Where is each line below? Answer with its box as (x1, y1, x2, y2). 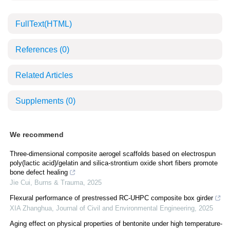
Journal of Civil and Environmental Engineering (56, 204, 195, 212)
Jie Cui (10, 179, 30, 186)
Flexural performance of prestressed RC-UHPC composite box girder (10, 194, 213, 202)
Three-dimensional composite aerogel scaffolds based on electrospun (10, 150, 216, 158)
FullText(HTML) (15, 20, 72, 28)
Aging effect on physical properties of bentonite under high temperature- (10, 220, 222, 227)
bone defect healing (10, 168, 68, 176)
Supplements (15, 97, 66, 105)
